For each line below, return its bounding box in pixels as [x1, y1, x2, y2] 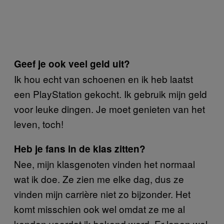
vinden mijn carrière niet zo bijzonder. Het [14, 186, 190, 200]
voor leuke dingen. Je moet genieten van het [14, 101, 205, 115]
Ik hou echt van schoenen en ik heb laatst [14, 71, 193, 85]
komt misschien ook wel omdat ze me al [14, 201, 185, 215]
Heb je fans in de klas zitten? [14, 141, 145, 155]
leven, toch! [14, 116, 63, 130]
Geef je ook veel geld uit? [14, 56, 130, 70]
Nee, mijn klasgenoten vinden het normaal [14, 156, 195, 170]
